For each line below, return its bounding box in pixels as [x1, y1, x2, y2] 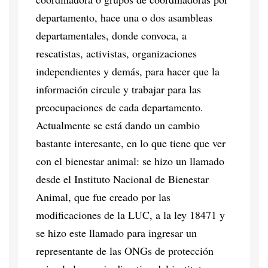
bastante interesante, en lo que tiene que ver [36, 135, 226, 150]
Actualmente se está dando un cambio [36, 117, 200, 132]
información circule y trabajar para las [36, 81, 201, 96]
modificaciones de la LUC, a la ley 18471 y [36, 207, 225, 222]
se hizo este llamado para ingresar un [36, 225, 197, 240]
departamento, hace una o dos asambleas [36, 10, 212, 25]
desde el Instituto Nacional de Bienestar [36, 171, 209, 186]
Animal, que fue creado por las [36, 189, 170, 204]
